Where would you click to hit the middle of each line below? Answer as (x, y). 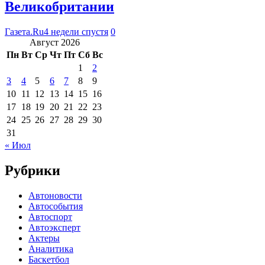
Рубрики (33, 170)
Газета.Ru (24, 31)
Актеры (44, 238)
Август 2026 (55, 42)
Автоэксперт (54, 227)
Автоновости (55, 195)
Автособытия (56, 206)
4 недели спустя (76, 31)
